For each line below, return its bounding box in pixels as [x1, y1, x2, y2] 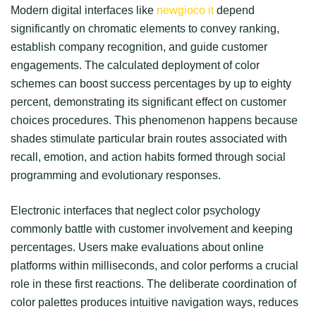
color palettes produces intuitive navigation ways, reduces [11, 296, 298, 308]
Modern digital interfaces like [11, 4, 157, 16]
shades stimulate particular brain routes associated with [11, 133, 287, 145]
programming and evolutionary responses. [11, 169, 221, 181]
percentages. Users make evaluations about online [11, 241, 264, 253]
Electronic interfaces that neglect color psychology [11, 205, 260, 217]
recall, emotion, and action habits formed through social [11, 151, 286, 163]
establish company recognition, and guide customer [11, 41, 267, 53]
